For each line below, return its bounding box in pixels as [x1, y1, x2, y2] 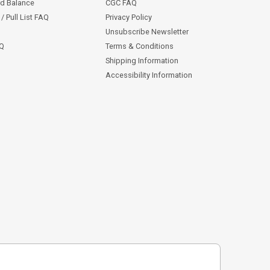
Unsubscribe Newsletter [105, 27, 189, 36]
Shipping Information [105, 55, 178, 65]
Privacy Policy [105, 12, 152, 22]
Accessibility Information [105, 70, 192, 80]
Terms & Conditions [105, 41, 174, 51]
